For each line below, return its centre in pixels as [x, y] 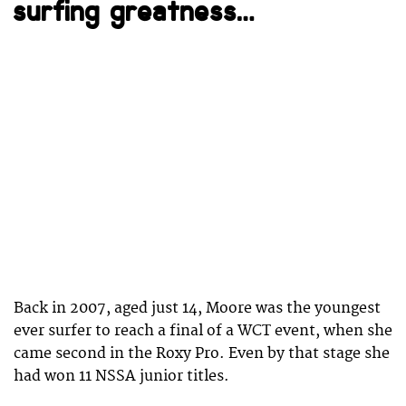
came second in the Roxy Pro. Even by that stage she [202, 353]
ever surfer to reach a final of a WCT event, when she [203, 330]
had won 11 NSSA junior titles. [121, 376]
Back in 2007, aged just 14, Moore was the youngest [197, 308]
